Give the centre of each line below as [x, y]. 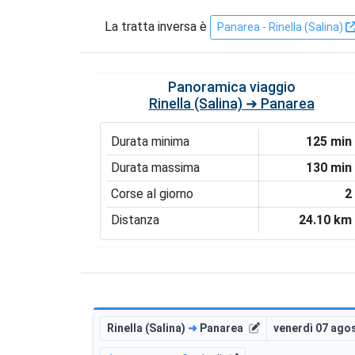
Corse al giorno [152, 193]
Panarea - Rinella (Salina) [281, 27]
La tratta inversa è [157, 26]
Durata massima [155, 167]
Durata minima [150, 141]
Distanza [135, 219]
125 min [329, 141]
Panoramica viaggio [231, 87]
